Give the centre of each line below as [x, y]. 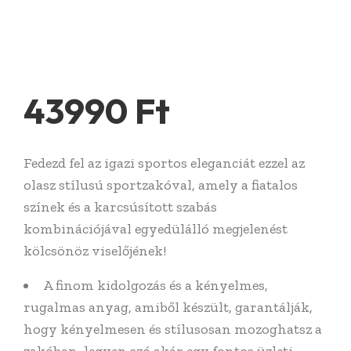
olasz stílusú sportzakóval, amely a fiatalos [161, 185]
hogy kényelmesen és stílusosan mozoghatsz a [173, 329]
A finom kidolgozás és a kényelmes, [156, 285]
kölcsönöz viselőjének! [95, 250]
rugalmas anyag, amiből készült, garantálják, [168, 307]
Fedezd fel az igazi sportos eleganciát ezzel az [164, 163]
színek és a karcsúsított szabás [120, 206]
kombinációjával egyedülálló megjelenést [156, 228]
